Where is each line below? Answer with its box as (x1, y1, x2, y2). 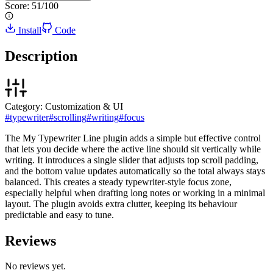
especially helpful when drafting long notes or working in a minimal (5, 187, 265, 198)
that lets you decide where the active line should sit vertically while (5, 143, 261, 154)
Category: (5, 101, 43, 112)
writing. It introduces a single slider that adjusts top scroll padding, (5, 154, 258, 165)
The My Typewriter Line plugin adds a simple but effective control (5, 132, 261, 143)
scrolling (54, 112, 87, 122)
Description (5, 48, 77, 64)
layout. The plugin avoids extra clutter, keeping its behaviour (5, 198, 237, 209)
